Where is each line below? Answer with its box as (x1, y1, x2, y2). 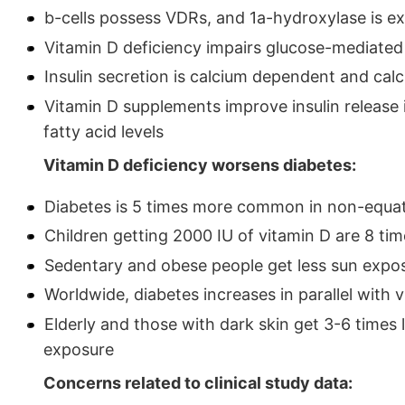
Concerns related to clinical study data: (43, 372, 353, 392)
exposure (43, 339, 114, 359)
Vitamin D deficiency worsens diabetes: (43, 155, 356, 174)
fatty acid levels (43, 121, 164, 141)
